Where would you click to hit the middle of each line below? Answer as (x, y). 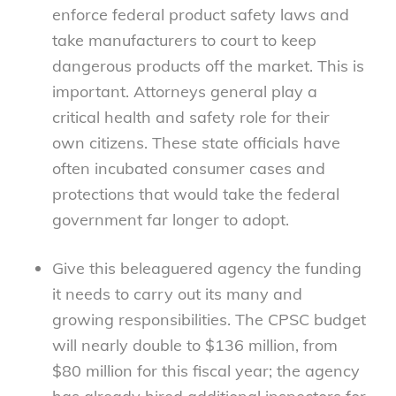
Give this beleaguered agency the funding (206, 269)
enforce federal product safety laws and (200, 15)
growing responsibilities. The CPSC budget (209, 320)
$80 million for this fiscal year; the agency (206, 371)
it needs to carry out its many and (177, 294)
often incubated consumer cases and (188, 169)
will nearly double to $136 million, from (194, 346)
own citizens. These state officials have (196, 143)
